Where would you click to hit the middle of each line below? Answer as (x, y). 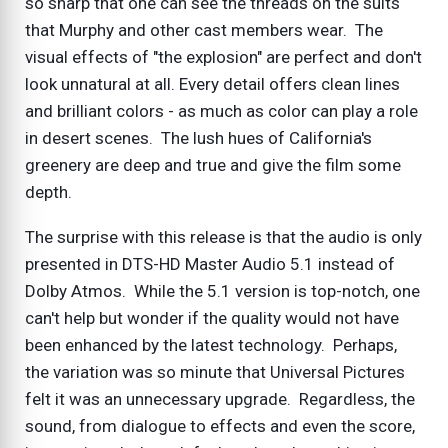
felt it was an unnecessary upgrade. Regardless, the (220, 399)
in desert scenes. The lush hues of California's (198, 138)
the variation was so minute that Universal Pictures (215, 372)
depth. (48, 192)
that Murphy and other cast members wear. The (204, 30)
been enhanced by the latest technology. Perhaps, (211, 345)
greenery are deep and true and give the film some (213, 165)
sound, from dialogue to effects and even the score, (220, 426)
